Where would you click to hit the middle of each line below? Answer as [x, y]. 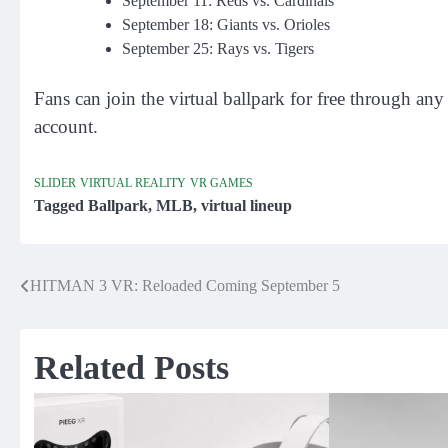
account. [66, 127]
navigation [73, 326]
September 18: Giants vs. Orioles [226, 25]
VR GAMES [221, 183]
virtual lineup [246, 205]
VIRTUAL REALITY [133, 183]
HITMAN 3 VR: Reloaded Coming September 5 [185, 285]
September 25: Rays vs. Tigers [218, 49]
